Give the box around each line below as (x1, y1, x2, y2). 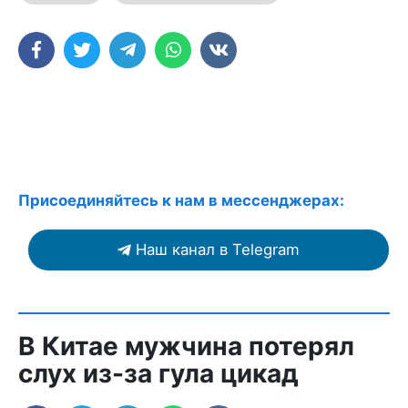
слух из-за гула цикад (18, 358, 299, 389)
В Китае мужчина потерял (18, 331, 354, 362)
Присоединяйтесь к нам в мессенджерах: (18, 191, 344, 209)
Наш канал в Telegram (136, 240, 300, 259)
